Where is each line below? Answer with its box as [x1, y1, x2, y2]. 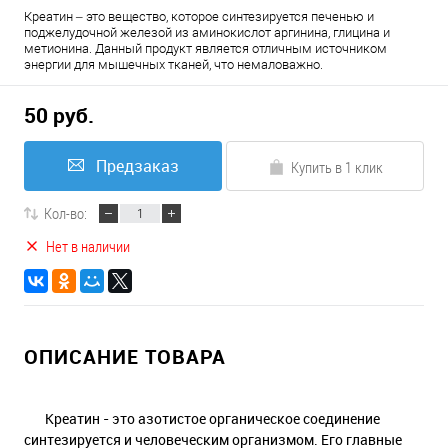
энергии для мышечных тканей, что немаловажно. [24, 57, 323, 72]
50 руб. [24, 101, 94, 130]
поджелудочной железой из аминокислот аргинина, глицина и [24, 25, 390, 40]
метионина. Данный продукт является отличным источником [24, 41, 387, 56]
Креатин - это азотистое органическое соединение [24, 409, 380, 428]
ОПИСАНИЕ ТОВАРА [24, 343, 226, 370]
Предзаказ [95, 155, 179, 177]
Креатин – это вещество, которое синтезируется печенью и [24, 9, 374, 24]
